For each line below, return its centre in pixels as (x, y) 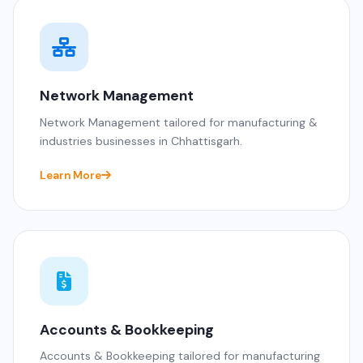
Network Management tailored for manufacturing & (179, 122)
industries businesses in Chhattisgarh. (141, 141)
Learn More (70, 175)
